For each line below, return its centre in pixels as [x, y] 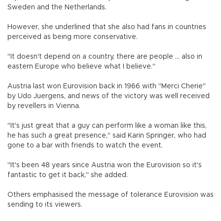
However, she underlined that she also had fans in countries [107, 27]
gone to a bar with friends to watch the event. [85, 145]
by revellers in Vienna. [44, 106]
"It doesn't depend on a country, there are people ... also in [105, 56]
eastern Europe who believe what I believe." [88, 66]
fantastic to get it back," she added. [68, 175]
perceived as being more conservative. [73, 37]
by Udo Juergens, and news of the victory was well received [109, 96]
